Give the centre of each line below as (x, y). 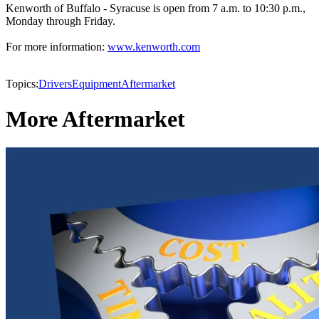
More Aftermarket (95, 119)
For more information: (57, 47)
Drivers (55, 84)
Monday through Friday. (61, 21)
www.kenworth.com (154, 47)
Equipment (96, 84)
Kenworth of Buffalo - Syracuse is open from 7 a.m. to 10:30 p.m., (156, 9)
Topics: (22, 84)
